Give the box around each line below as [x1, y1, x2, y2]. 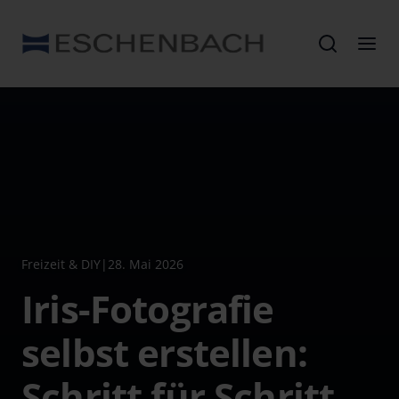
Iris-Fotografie [21, 284, 274, 334]
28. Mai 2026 [108, 256, 183, 273]
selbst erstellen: [21, 328, 307, 378]
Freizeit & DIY [21, 256, 101, 273]
